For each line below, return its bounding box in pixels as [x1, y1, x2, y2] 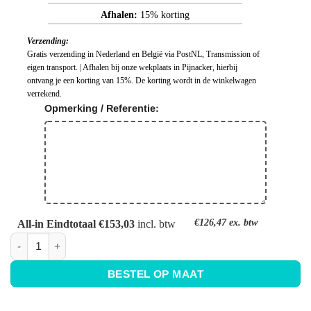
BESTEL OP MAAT [107, 267, 204, 280]
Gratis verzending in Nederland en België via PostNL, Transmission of [27, 49, 260, 59]
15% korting [137, 9, 190, 20]
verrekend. [27, 88, 62, 99]
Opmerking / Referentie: [44, 102, 160, 114]
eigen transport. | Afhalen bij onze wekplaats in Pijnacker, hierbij [27, 62, 237, 72]
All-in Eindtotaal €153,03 [17, 217, 135, 230]
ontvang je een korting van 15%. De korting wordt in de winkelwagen [27, 75, 256, 85]
